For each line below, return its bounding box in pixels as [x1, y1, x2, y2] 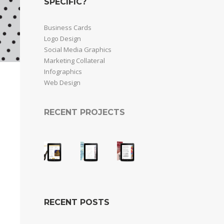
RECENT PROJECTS [44, 107, 125, 117]
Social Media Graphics [44, 45, 111, 54]
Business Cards [44, 23, 91, 32]
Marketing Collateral [44, 56, 105, 65]
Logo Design [44, 34, 81, 43]
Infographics [44, 67, 82, 76]
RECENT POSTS [44, 197, 109, 207]
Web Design [44, 78, 80, 87]
